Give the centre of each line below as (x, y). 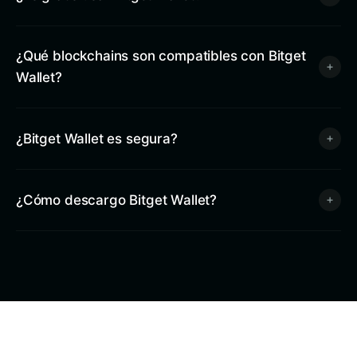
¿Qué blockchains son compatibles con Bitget (161, 56)
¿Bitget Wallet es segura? (97, 138)
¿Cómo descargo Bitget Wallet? (117, 200)
